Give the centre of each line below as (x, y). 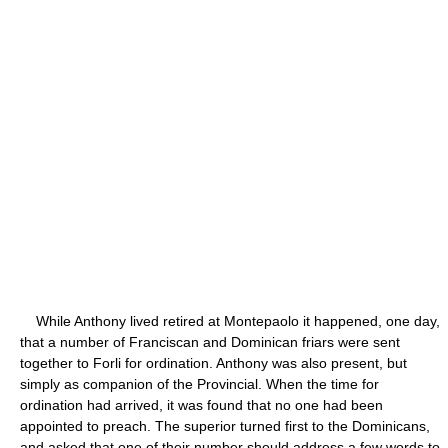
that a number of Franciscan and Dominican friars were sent (210, 341)
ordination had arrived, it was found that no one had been (201, 404)
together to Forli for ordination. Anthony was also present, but (213, 362)
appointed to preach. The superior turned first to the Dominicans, (225, 425)
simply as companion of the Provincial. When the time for (199, 383)
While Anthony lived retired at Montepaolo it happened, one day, (230, 320)
